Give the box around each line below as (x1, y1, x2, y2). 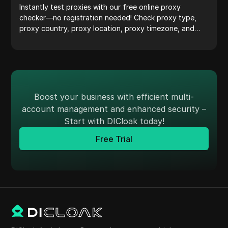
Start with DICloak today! (64, 116, 164, 126)
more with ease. (19, 35, 72, 43)
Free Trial (96, 133, 132, 144)
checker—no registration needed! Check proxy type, (19, 13, 197, 22)
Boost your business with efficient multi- (34, 92, 194, 102)
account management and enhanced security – (22, 104, 206, 114)
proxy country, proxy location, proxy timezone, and (19, 24, 195, 33)
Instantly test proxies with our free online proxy (19, 3, 181, 11)
